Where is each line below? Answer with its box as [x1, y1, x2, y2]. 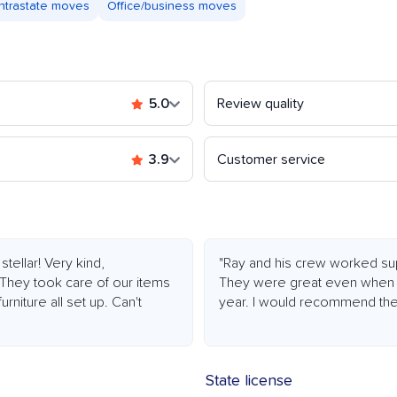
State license [206, 373, 292, 390]
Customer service [217, 152, 325, 167]
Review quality [217, 97, 304, 112]
